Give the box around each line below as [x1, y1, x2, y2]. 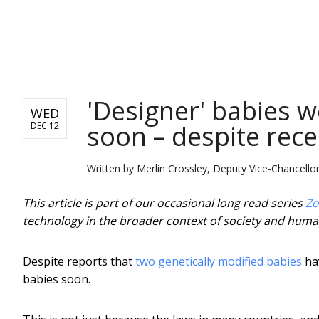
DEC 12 [31, 119, 59, 132]
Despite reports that [23, 253, 135, 269]
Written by [87, 161, 137, 175]
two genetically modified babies [135, 253, 302, 269]
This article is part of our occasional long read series [23, 194, 305, 211]
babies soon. [23, 271, 90, 287]
